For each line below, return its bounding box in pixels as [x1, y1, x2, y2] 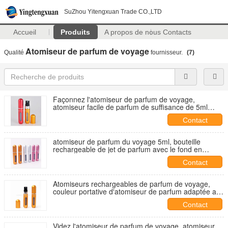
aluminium [53, 152, 86, 162]
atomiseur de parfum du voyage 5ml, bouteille [53, 136, 201, 147]
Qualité [4, 49, 25, 56]
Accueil [13, 28, 36, 36]
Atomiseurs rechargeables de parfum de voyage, [53, 179, 210, 189]
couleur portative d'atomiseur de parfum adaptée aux [53, 186, 224, 196]
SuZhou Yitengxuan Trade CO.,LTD [64, 8, 162, 15]
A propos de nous [104, 28, 161, 36]
